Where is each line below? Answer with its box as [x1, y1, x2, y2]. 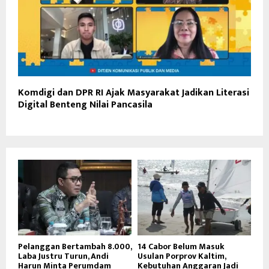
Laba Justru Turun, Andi [18, 249, 109, 263]
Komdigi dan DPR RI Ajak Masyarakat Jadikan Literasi [18, 84, 249, 101]
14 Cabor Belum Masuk [138, 239, 225, 253]
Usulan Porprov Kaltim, [138, 249, 226, 263]
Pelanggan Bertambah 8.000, [18, 239, 131, 253]
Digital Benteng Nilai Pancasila [18, 96, 153, 113]
